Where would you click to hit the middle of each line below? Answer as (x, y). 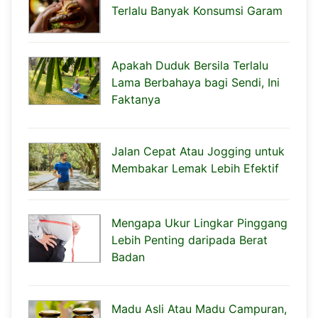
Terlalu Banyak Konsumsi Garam (197, 10)
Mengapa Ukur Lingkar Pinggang (199, 223)
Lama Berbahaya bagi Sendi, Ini (196, 82)
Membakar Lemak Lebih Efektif (195, 168)
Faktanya (136, 99)
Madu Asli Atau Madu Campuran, (199, 308)
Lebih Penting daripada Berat (190, 240)
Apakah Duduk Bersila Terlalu (190, 65)
